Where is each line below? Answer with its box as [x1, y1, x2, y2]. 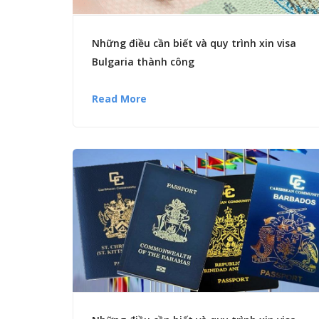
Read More [92, 91, 147, 105]
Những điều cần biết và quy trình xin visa [92, 36, 296, 50]
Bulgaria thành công [92, 54, 194, 68]
